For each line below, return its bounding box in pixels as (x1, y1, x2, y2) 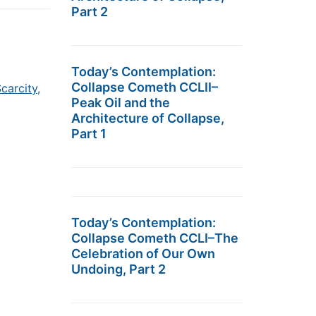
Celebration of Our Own (71, 246, 215, 261)
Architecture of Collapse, (71, 111, 224, 126)
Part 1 (71, 126, 107, 141)
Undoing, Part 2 (71, 262, 166, 276)
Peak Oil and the (71, 95, 170, 110)
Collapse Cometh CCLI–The (71, 231, 238, 245)
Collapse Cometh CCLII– (71, 80, 218, 95)
